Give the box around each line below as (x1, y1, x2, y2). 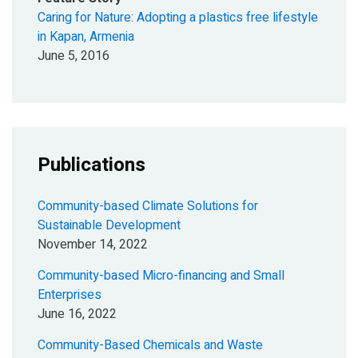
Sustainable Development (38, 216, 181, 236)
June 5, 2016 (38, 46, 109, 66)
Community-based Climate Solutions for (38, 197, 258, 217)
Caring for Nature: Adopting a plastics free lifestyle (38, 8, 318, 28)
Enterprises (38, 285, 101, 305)
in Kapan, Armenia (38, 27, 134, 47)
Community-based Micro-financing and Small (38, 266, 284, 286)
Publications (38, 151, 145, 180)
